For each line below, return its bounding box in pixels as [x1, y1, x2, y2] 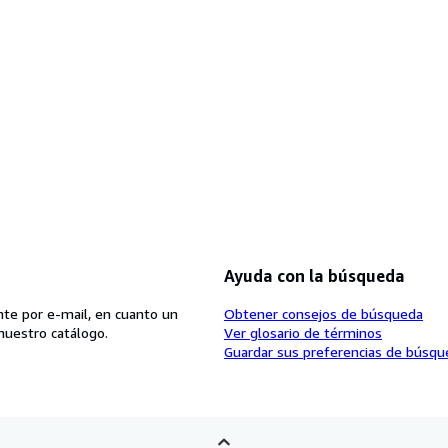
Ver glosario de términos [224, 323, 382, 341]
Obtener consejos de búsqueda [224, 304, 423, 322]
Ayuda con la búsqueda [224, 265, 405, 286]
